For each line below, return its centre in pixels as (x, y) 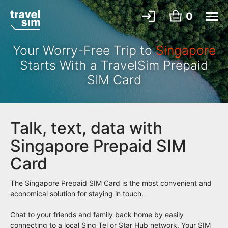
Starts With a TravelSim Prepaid (114, 65)
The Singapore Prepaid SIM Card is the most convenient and (111, 183)
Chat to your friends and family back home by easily (97, 215)
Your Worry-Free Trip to (84, 50)
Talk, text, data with (86, 128)
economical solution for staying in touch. (77, 194)
